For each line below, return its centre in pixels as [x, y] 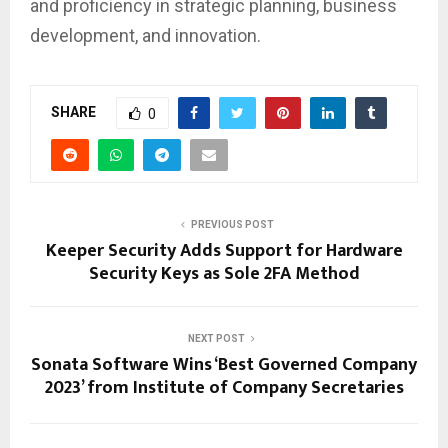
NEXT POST [216, 339]
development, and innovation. [145, 36]
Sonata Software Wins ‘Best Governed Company [224, 365]
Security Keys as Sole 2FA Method [224, 274]
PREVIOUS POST [232, 225]
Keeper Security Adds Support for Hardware [224, 251]
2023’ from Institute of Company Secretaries [224, 388]
